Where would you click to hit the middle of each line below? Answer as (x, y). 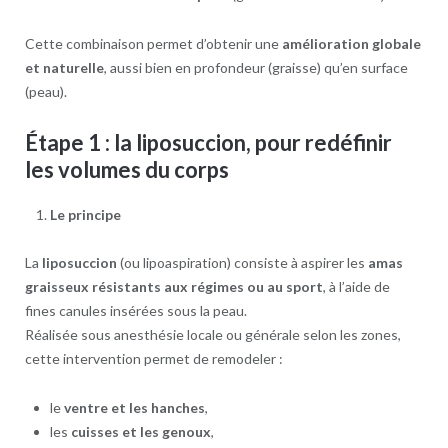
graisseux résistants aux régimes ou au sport (173, 287)
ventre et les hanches (134, 408)
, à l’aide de (356, 287)
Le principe (85, 214)
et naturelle (64, 67)
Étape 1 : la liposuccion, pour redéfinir (208, 142)
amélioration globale (351, 43)
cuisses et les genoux (140, 432)
